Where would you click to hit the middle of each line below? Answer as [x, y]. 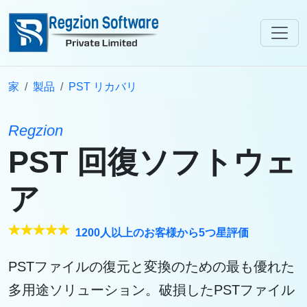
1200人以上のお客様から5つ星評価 [159, 233]
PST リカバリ [103, 87]
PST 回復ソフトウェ [152, 162]
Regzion [36, 131]
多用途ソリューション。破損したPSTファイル [151, 290]
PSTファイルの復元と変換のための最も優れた [151, 267]
